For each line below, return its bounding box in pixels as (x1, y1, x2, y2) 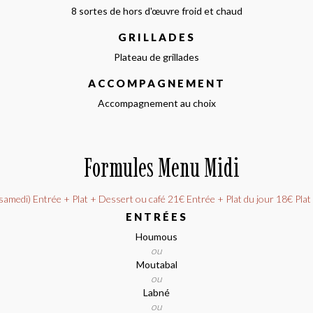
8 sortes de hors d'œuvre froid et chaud (71, 4, 242, 17)
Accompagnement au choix (97, 96, 216, 109)
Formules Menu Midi (84, 152, 240, 183)
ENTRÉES (125, 210, 188, 223)
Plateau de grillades (114, 50, 199, 63)
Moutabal (136, 258, 177, 270)
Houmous (136, 230, 177, 242)
